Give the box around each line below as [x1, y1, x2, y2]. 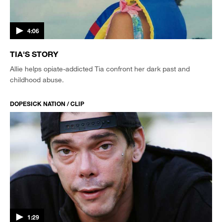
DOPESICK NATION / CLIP [10, 99, 84, 108]
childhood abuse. [10, 75, 64, 84]
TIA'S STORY [10, 49, 58, 58]
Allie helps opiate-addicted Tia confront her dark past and [10, 64, 190, 73]
